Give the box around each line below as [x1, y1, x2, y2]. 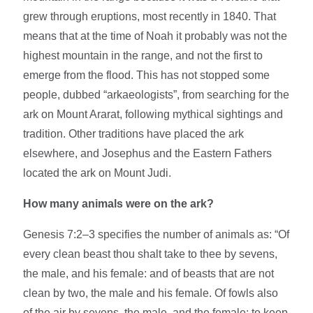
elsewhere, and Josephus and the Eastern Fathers [23, 147, 272, 160]
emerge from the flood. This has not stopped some [23, 69, 270, 82]
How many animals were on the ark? [23, 198, 214, 210]
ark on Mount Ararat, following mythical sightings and [23, 108, 284, 121]
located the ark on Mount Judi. [23, 167, 172, 180]
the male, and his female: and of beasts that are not [23, 268, 275, 280]
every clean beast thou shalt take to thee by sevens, [23, 248, 278, 261]
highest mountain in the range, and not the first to [23, 50, 263, 62]
